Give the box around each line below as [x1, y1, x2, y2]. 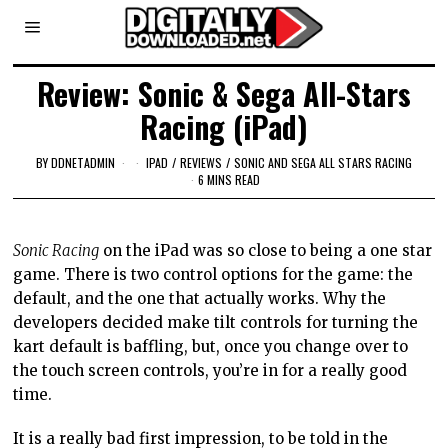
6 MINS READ [198, 171, 261, 189]
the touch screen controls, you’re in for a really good [13, 361, 408, 381]
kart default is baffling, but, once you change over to [13, 337, 409, 357]
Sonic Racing [13, 241, 100, 261]
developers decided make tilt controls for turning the [13, 313, 419, 333]
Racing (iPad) [139, 104, 308, 149]
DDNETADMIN [50, 153, 115, 171]
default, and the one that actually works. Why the [13, 289, 387, 309]
